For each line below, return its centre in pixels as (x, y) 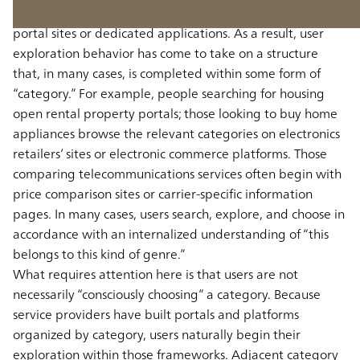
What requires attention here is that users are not (155, 274)
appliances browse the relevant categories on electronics (176, 133)
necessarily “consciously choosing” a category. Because (167, 294)
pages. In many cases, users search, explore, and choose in (179, 213)
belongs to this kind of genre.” (99, 254)
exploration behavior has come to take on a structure (166, 53)
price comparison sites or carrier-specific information (163, 193)
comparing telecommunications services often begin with (177, 173)
